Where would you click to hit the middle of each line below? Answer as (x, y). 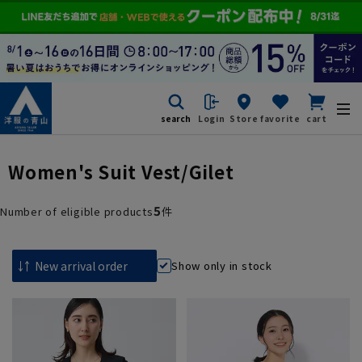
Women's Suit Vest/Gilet (121, 171)
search (175, 119)
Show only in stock (222, 266)
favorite (280, 119)
